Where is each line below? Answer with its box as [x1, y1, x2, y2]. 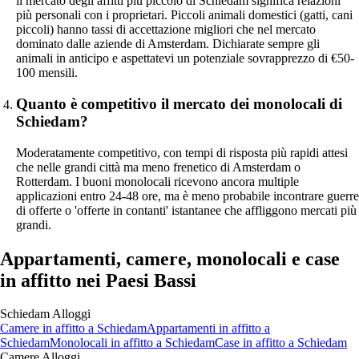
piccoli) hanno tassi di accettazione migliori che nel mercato [16, 22, 316, 37]
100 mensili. [16, 66, 78, 80]
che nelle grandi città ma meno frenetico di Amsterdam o [16, 159, 301, 174]
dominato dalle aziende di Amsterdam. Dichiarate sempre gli [16, 37, 320, 51]
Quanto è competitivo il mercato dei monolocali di [16, 95, 342, 112]
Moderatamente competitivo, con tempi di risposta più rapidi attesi [16, 145, 348, 159]
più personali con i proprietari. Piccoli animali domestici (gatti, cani [16, 8, 353, 22]
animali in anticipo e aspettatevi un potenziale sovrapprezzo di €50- [16, 51, 354, 66]
